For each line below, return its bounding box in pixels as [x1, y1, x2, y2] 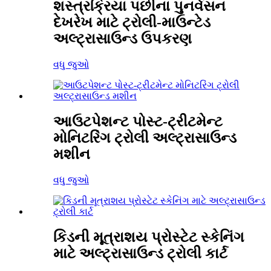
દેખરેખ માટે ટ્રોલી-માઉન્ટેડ [53, 15, 211, 31]
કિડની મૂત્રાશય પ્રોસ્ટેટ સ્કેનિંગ [53, 229, 244, 245]
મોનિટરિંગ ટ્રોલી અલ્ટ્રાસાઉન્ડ [53, 129, 237, 146]
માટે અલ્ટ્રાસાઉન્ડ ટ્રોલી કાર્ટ [53, 245, 227, 261]
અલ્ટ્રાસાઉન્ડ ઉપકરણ [53, 31, 192, 47]
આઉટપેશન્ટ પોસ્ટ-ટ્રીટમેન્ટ [53, 113, 223, 129]
